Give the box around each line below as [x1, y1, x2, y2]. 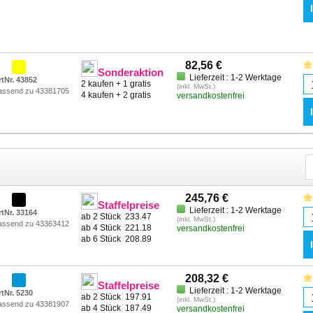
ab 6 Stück [81, 234, 126, 244]
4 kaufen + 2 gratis [81, 90, 152, 100]
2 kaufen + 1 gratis [81, 79, 152, 89]
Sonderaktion [98, 66, 164, 78]
